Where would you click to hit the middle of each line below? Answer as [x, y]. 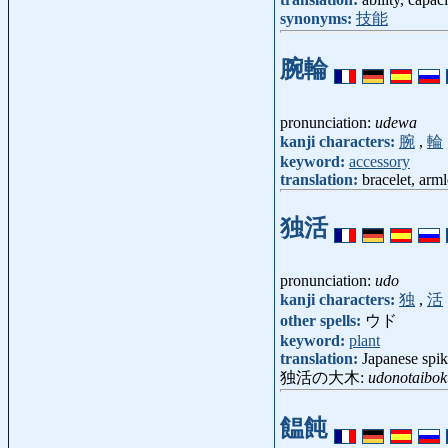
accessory [379, 161]
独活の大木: [324, 378]
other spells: [322, 321]
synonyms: [318, 18]
